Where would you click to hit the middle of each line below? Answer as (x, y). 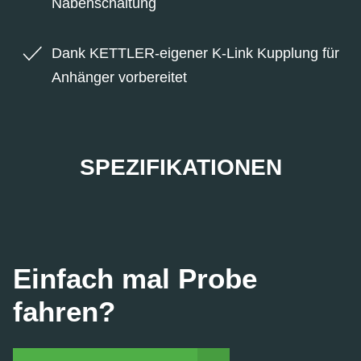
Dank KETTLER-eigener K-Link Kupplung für (195, 53)
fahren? (64, 312)
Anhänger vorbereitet (119, 77)
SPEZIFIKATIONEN (180, 167)
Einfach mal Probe (135, 279)
